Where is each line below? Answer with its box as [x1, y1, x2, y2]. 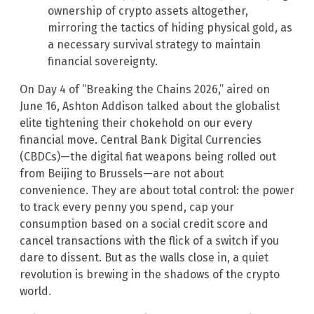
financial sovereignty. [48, 54, 158, 68]
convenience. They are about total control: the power [20, 183, 294, 197]
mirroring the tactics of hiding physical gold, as [48, 20, 292, 34]
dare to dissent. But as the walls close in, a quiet [20, 250, 268, 264]
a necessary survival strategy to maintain [48, 37, 261, 51]
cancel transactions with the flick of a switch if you [20, 233, 279, 247]
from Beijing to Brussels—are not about [20, 166, 224, 180]
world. [20, 284, 51, 298]
